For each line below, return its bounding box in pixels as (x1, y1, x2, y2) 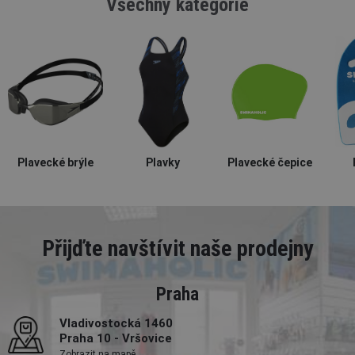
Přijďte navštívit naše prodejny (42, 235, 313, 262)
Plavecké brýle (17, 156, 94, 170)
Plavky (145, 156, 180, 170)
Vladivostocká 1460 (59, 316, 173, 331)
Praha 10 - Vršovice (59, 331, 172, 346)
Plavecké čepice (227, 156, 312, 170)
